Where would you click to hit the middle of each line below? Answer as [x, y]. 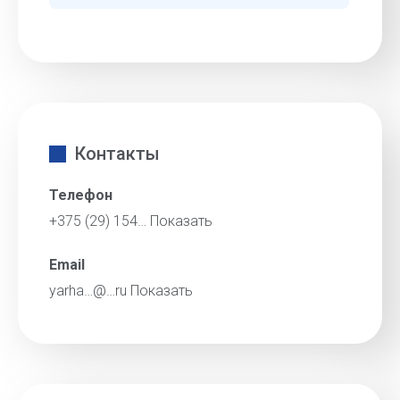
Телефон [81, 195]
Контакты [117, 154]
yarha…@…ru [90, 291]
